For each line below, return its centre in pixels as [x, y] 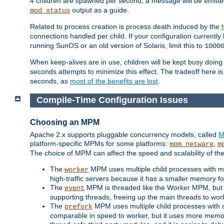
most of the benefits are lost [114, 81]
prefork [78, 206]
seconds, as [50, 81]
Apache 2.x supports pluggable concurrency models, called [124, 134]
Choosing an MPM [65, 122]
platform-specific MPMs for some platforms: [100, 143]
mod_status [50, 11]
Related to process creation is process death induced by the [126, 27]
